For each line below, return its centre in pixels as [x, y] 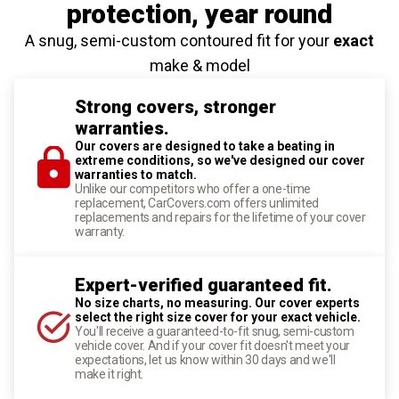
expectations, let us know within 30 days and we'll [205, 359]
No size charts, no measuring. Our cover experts [217, 302]
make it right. [110, 374]
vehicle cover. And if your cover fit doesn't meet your [213, 345]
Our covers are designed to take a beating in [205, 146]
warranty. [100, 231]
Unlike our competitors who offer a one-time [193, 188]
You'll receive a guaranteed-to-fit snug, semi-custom [215, 331]
